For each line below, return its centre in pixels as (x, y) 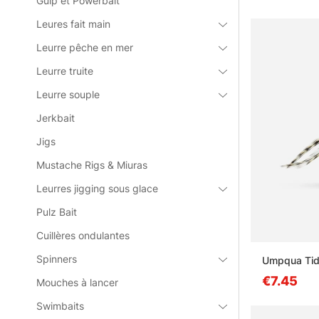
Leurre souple (68, 94)
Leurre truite (65, 71)
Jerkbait (56, 118)
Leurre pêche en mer (85, 47)
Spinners (57, 259)
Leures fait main (74, 24)
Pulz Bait (57, 212)
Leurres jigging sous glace (98, 188)
